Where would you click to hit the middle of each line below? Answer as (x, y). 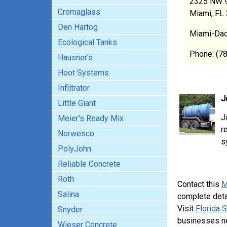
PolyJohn (74, 149)
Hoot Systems (83, 73)
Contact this (199, 184)
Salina (68, 194)
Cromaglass (79, 12)
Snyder (70, 210)
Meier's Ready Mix (91, 118)
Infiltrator (74, 88)
